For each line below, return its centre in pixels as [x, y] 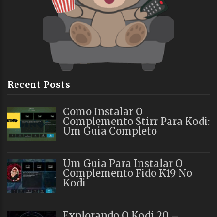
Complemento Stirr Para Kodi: [136, 121]
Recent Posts [39, 84]
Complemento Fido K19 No [128, 173]
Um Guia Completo [110, 131]
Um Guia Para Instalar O [123, 163]
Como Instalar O [103, 111]
